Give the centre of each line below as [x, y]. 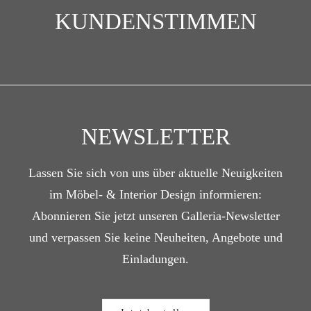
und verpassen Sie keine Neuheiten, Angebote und [155, 237]
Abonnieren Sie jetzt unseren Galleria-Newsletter [155, 216]
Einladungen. [155, 259]
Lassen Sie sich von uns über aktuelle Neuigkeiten [155, 173]
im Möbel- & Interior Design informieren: [155, 194]
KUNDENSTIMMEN [155, 21]
